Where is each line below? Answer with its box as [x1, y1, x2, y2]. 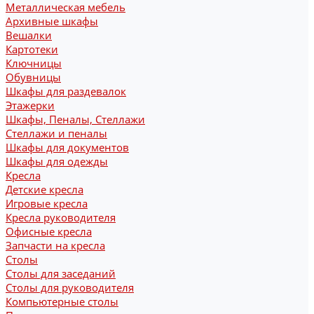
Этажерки [6, 98, 55, 112]
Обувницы [6, 70, 61, 84]
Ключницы [6, 56, 62, 70]
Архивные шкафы [6, 14, 98, 28]
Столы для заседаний [6, 266, 116, 280]
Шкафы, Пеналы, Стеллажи [6, 112, 145, 126]
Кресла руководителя [6, 210, 116, 224]
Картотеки [6, 42, 58, 56]
